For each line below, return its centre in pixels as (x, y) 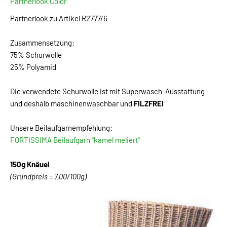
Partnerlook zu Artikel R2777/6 (59, 18)
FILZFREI (149, 104)
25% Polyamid (33, 67)
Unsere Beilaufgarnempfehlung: (61, 128)
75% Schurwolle (36, 55)
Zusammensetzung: (42, 43)
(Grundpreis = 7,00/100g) (48, 177)
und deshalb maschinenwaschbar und (72, 104)
